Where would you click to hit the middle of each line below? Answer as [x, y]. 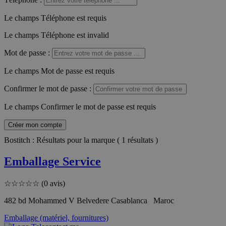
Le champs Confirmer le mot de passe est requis [80, 106]
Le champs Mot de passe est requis [59, 71]
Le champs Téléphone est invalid [56, 35]
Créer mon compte [35, 125]
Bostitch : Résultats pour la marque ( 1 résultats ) [81, 140]
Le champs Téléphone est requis [55, 18]
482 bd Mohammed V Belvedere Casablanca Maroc [89, 200]
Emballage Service [52, 161]
